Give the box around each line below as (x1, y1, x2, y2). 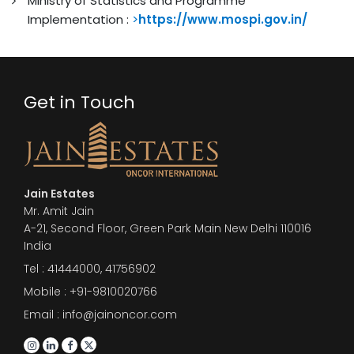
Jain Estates (24, 185, 95, 201)
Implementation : (28, 10, 132, 28)
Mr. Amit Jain (24, 202, 94, 219)
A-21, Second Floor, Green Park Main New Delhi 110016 (24, 220, 311, 236)
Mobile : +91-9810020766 (24, 283, 157, 299)
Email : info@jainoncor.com (24, 306, 177, 322)
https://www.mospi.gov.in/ (138, 10, 307, 28)
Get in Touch (24, 89, 135, 115)
